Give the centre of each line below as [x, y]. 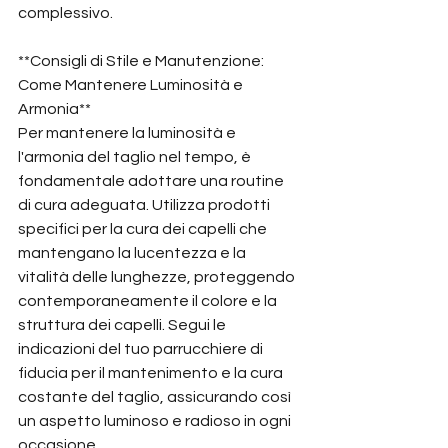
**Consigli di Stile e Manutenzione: [142, 61]
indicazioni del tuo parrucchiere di [142, 349]
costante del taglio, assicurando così [156, 397]
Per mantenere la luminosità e [128, 133]
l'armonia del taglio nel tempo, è [136, 157]
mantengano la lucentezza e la [133, 253]
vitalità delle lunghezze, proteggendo [158, 277]
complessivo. [65, 13]
